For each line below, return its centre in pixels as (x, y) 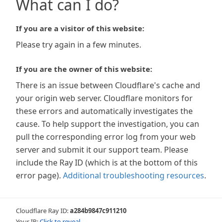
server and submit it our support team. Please (102, 150)
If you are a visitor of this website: (80, 28)
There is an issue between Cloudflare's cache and (108, 85)
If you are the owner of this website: (84, 69)
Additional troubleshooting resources (134, 175)
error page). (38, 175)
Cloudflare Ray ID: (43, 211)
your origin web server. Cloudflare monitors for (104, 98)
